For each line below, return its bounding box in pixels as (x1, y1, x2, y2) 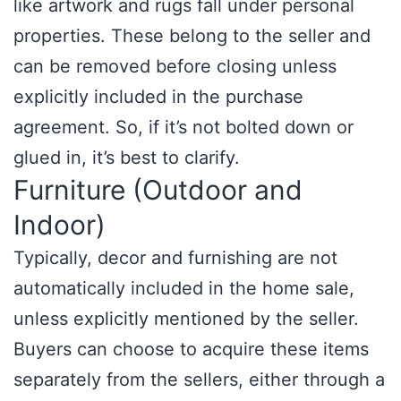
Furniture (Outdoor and (13, 174, 303, 206)
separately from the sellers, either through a (13, 369, 385, 390)
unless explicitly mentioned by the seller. (13, 308, 359, 329)
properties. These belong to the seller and (13, 25, 371, 47)
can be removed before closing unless (13, 55, 337, 77)
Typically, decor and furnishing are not (13, 247, 337, 269)
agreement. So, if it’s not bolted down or (13, 116, 354, 138)
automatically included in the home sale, (13, 277, 354, 299)
